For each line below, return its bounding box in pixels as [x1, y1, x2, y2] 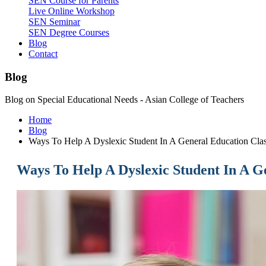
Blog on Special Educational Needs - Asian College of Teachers [5, 94, 244, 105]
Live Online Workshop [28, 6, 115, 16]
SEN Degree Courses [28, 27, 109, 37]
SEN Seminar [28, 17, 80, 27]
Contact [28, 49, 58, 59]
